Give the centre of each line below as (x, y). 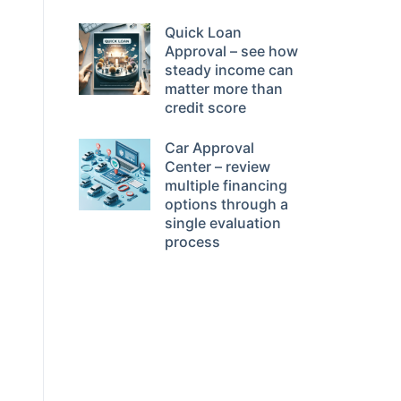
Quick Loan (203, 32)
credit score (205, 107)
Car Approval (209, 148)
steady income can (229, 70)
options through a (226, 204)
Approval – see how (231, 51)
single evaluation (223, 223)
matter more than (224, 89)
